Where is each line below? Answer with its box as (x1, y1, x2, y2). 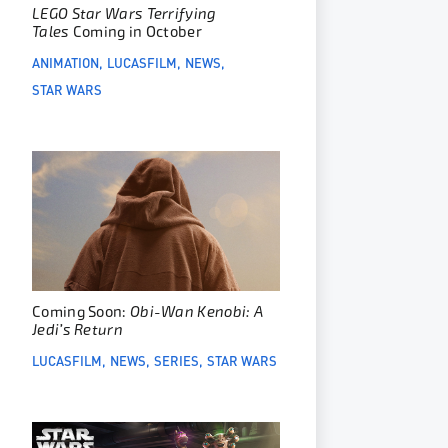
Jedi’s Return (32, 321, 123, 340)
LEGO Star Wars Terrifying (32, 5, 217, 23)
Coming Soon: (32, 303, 130, 322)
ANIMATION (32, 52, 99, 72)
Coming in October (72, 23, 202, 41)
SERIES (154, 350, 199, 371)
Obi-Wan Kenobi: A (129, 303, 264, 322)
